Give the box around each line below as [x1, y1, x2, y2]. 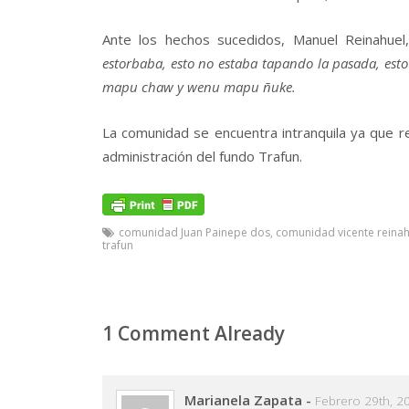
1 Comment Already [102, 320, 285, 346]
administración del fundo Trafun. [102, 147, 302, 166]
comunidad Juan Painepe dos [119, 224, 270, 240]
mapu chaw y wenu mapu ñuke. [102, 77, 296, 96]
